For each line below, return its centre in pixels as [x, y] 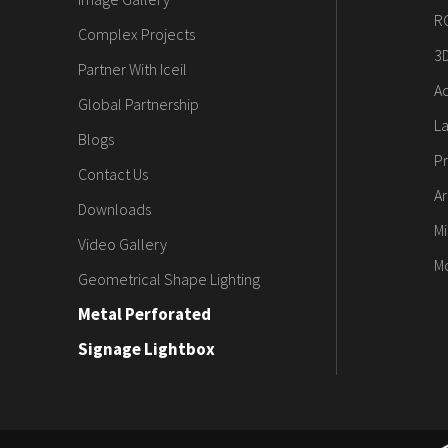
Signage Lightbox [146, 348]
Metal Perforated [144, 313]
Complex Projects [136, 33]
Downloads [114, 208]
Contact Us [113, 173]
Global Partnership [138, 103]
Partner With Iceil [132, 68]
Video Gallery [122, 243]
